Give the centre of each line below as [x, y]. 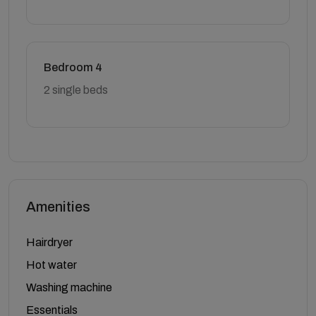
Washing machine [69, 287]
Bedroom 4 [73, 67]
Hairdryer [49, 242]
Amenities [58, 206]
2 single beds [76, 90]
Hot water [51, 265]
